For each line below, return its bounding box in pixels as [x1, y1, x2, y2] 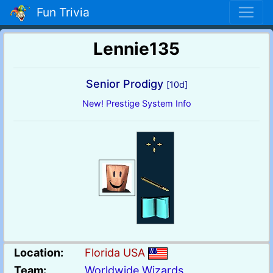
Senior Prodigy [85, 77, 166, 90]
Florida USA [85, 246, 148, 259]
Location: [14, 246, 63, 259]
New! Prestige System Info [82, 97, 191, 108]
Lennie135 [93, 38, 180, 59]
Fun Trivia [30, 5, 90, 20]
